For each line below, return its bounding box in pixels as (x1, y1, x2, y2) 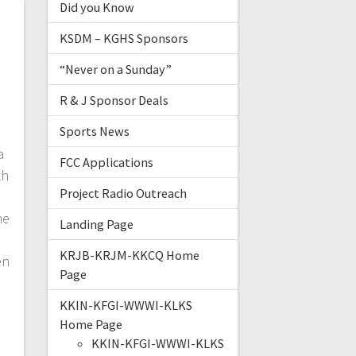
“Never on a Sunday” (59, 61, 172, 78)
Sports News (59, 123, 130, 140)
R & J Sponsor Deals (59, 92, 168, 109)
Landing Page (59, 216, 133, 233)
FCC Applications (59, 154, 153, 171)
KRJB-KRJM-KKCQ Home (59, 247, 199, 264)
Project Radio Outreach (59, 185, 187, 202)
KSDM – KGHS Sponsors (59, 30, 188, 47)
